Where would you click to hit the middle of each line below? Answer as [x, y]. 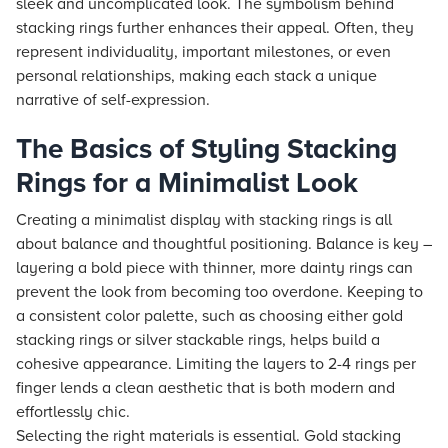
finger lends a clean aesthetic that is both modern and [205, 388]
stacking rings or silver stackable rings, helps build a [198, 340]
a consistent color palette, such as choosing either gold [209, 316]
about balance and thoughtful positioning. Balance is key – [224, 244]
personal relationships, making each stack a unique [196, 76]
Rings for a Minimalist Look [187, 183]
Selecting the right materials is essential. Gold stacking [208, 436]
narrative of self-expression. [113, 100]
